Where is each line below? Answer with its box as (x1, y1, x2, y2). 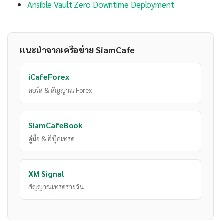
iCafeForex (28, 72, 69, 82)
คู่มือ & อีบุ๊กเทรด (28, 134, 74, 143)
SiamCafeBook (28, 120, 83, 131)
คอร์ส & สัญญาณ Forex (28, 85, 92, 95)
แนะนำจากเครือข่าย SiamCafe (20, 44, 135, 56)
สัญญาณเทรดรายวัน (28, 182, 84, 191)
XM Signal (28, 168, 64, 179)
